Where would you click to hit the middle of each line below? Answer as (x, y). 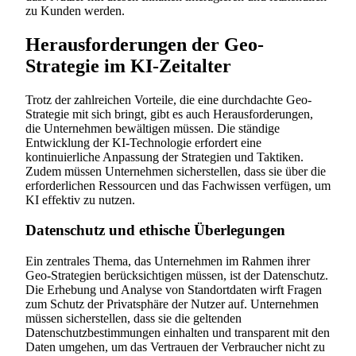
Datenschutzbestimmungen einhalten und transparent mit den (178, 333)
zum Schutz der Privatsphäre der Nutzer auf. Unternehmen (172, 304)
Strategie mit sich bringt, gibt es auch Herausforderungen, (169, 114)
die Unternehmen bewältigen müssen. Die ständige (153, 128)
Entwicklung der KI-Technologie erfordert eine (143, 142)
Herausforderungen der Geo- (145, 44)
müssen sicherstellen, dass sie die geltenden (133, 319)
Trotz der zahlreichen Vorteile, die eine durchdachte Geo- (168, 99)
